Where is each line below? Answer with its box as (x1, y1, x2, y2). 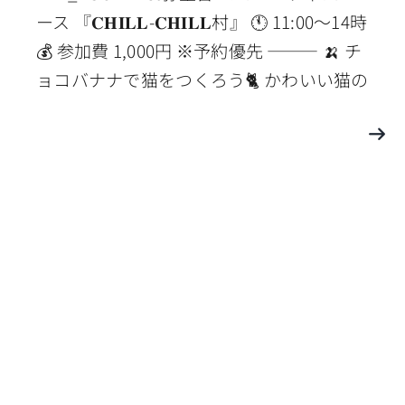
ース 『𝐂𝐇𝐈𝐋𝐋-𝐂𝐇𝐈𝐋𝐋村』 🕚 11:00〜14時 (35, 9, 368, 34)
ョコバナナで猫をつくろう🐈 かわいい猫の (35, 67, 369, 92)
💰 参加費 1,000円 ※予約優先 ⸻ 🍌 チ (35, 38, 362, 63)
